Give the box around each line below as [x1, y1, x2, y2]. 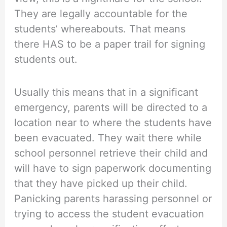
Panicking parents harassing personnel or [14, 192, 212, 205]
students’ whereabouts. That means [14, 22, 186, 35]
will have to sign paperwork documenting [14, 162, 212, 174]
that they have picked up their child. [14, 177, 188, 190]
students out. [14, 53, 78, 65]
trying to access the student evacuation [14, 207, 205, 220]
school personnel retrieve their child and [14, 146, 208, 159]
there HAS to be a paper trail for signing [14, 37, 206, 50]
